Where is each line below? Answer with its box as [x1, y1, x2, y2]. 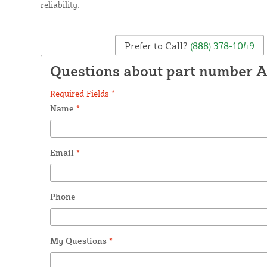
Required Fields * [49, 88, 115, 98]
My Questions [49, 235, 109, 246]
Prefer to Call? [124, 39, 188, 52]
